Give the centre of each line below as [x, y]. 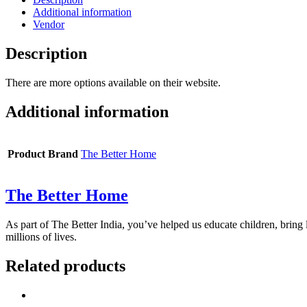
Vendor [49, 24]
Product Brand [43, 153]
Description [46, 53]
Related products [65, 266]
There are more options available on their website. [113, 82]
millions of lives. [41, 237]
